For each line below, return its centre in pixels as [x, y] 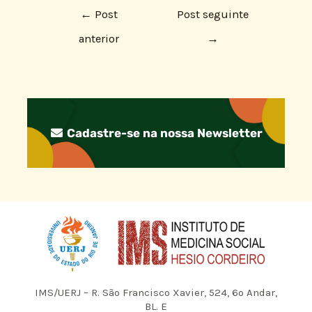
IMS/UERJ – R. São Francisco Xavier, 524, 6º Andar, [156, 293]
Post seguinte [213, 14]
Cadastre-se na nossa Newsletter [164, 133]
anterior [99, 38]
